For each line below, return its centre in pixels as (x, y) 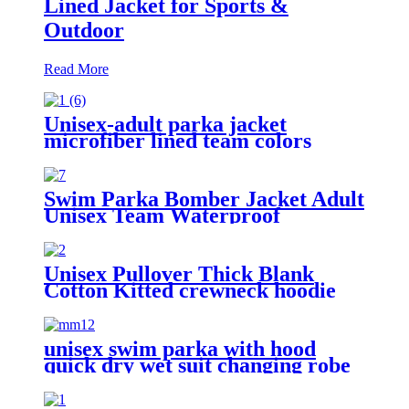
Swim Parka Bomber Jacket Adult (204, 199)
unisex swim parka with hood (180, 348)
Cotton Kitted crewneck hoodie (190, 290)
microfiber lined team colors (178, 140)
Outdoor (84, 30)
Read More (76, 68)
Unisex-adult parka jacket (165, 124)
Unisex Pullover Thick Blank (179, 273)
